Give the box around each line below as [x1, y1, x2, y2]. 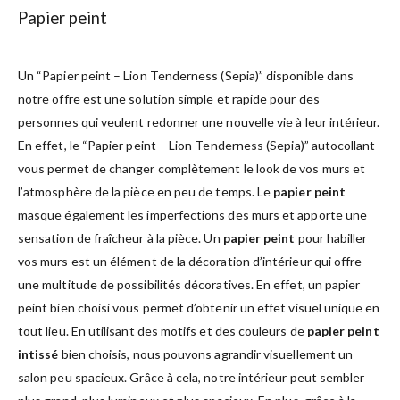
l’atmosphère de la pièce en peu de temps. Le [18, 183, 274, 199]
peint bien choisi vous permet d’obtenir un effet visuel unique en [18, 299, 380, 315]
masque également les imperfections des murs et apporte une [18, 206, 368, 222]
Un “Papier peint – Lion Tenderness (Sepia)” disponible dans [18, 67, 354, 83]
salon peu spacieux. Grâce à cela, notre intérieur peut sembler [18, 369, 365, 385]
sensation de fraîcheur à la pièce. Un [18, 229, 223, 246]
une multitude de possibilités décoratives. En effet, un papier [18, 276, 361, 292]
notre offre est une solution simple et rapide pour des [18, 90, 320, 106]
